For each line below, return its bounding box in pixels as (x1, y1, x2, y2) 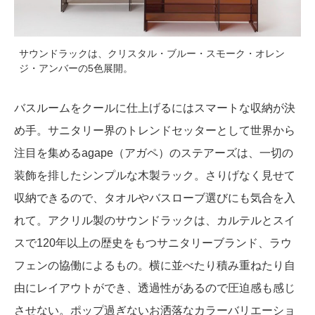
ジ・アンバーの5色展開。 (19, 62, 133, 74)
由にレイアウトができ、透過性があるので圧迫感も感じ (14, 281, 295, 294)
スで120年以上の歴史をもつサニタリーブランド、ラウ (14, 236, 292, 249)
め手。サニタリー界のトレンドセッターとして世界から (14, 124, 295, 136)
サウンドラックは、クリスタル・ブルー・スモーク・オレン (19, 47, 285, 59)
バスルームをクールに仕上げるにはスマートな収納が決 (14, 101, 295, 114)
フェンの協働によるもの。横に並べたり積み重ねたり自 (14, 259, 295, 271)
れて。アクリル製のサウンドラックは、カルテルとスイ (14, 214, 295, 226)
